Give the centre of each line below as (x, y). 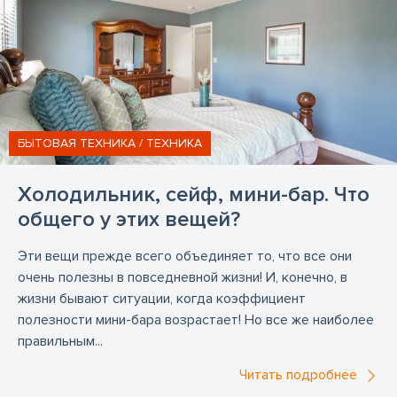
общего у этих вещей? (129, 219)
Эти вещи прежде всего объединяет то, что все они (185, 256)
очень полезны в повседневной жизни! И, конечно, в (183, 277)
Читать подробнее (298, 375)
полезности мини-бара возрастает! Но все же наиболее (196, 320)
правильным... (60, 341)
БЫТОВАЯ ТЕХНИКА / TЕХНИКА (110, 143)
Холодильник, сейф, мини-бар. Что (194, 195)
